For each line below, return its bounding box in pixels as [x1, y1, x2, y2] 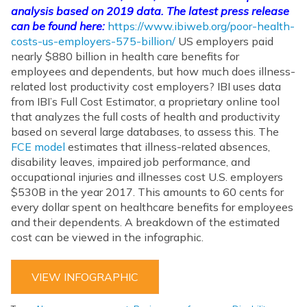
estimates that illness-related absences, [65, 139, 270, 153]
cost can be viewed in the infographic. [11, 230, 204, 244]
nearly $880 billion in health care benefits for [11, 49, 239, 63]
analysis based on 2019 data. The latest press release [11, 3, 289, 18]
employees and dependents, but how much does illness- [11, 64, 295, 78]
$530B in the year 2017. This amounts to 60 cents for [11, 184, 284, 199]
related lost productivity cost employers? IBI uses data [11, 79, 281, 93]
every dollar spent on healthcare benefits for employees [11, 199, 293, 214]
